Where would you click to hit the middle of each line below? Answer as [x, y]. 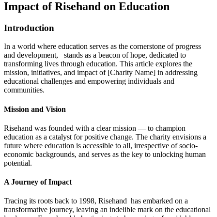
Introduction [29, 28]
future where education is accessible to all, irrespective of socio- [101, 145]
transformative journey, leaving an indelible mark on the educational [107, 210]
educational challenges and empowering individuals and [89, 81]
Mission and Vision [35, 109]
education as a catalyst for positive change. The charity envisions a [105, 137]
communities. [24, 90]
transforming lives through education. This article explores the [98, 64]
